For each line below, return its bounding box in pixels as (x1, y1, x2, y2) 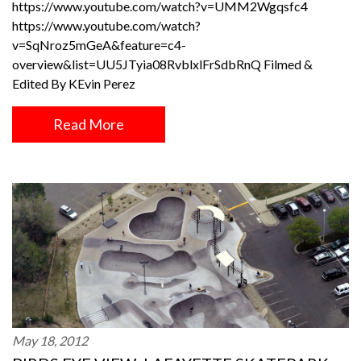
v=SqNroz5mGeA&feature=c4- (12, 37, 186, 52)
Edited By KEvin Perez (12, 76, 135, 91)
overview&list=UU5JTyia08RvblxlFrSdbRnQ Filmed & (12, 56, 313, 72)
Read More (53, 115, 124, 133)
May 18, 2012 (12, 333, 88, 348)
